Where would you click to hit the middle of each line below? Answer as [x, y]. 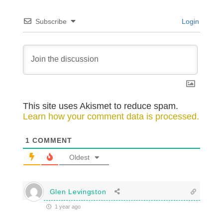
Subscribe [51, 22]
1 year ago [67, 207]
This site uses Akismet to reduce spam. [100, 106]
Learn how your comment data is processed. [111, 117]
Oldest [79, 158]
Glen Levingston [78, 191]
